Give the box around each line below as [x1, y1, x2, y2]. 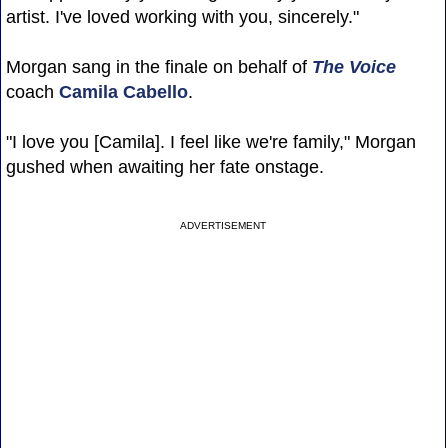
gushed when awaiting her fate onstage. [5, 156, 324, 177]
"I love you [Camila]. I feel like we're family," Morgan [5, 131, 416, 152]
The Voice [311, 56, 396, 77]
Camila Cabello [58, 81, 188, 102]
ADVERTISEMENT [180, 219, 267, 231]
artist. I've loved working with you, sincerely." [5, 6, 359, 27]
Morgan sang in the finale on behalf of [5, 56, 312, 77]
